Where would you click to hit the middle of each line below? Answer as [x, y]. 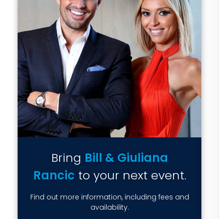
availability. [109, 207]
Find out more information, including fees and [109, 197]
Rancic [54, 175]
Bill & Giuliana [126, 158]
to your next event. [130, 175]
